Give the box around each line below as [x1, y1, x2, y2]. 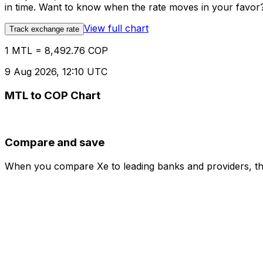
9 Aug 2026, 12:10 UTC [5, 66, 107, 78]
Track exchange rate [9, 25, 79, 34]
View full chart [84, 22, 149, 35]
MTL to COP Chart [5, 88, 100, 102]
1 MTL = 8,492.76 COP [5, 45, 108, 57]
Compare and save [5, 136, 104, 150]
